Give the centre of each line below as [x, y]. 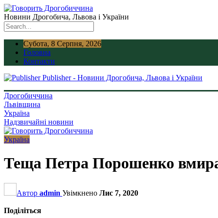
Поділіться [23, 210]
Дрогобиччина [28, 96]
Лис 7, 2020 [119, 193]
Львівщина [22, 104]
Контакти [39, 61]
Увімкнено [81, 193]
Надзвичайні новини [39, 122]
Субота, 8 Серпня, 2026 [62, 44]
